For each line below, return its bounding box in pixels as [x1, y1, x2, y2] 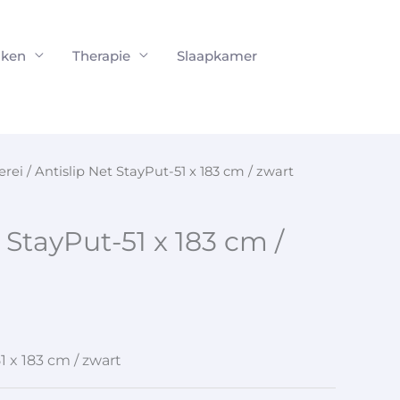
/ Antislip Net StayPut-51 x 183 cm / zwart [23, 163, 294, 179]
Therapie [72, 46, 130, 64]
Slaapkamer [177, 46, 257, 64]
